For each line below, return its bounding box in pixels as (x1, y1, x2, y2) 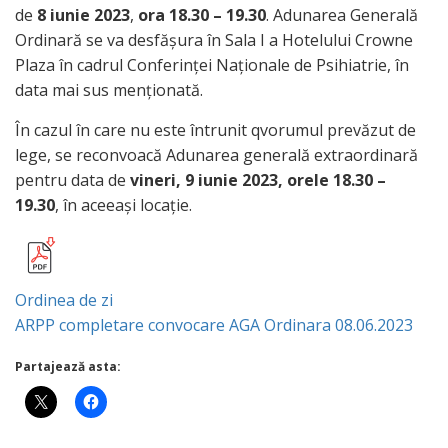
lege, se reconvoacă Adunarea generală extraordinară (15, 144, 418, 166)
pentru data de (15, 169, 130, 191)
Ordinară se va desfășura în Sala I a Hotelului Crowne (15, 29, 413, 51)
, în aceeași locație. (55, 194, 192, 216)
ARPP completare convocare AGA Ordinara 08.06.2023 (15, 314, 413, 336)
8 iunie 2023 (37, 4, 130, 26)
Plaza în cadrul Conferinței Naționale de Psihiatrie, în (15, 54, 409, 76)
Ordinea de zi (15, 289, 113, 311)
